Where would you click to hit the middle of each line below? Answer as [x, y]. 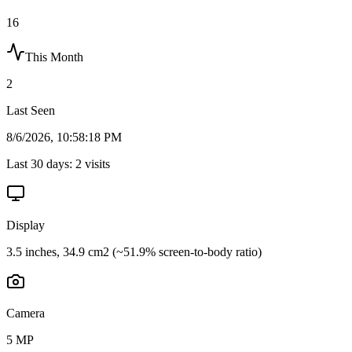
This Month [54, 57]
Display [26, 225]
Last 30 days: [41, 163]
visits [96, 163]
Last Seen [31, 110]
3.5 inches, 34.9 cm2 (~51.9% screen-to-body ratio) [134, 251]
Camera [26, 313]
